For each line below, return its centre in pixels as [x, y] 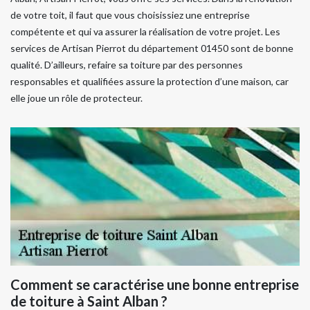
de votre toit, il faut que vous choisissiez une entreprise [130, 15]
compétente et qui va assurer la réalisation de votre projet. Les [145, 31]
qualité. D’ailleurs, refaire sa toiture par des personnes [127, 65]
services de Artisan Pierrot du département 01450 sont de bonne [152, 48]
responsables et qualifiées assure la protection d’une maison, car [149, 81]
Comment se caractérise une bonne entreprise [155, 284]
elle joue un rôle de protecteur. [76, 98]
